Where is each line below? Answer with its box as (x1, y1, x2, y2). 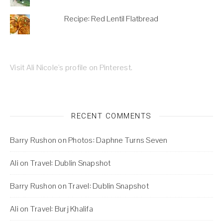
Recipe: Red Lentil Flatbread (64, 13, 158, 24)
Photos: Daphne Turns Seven (68, 134, 168, 145)
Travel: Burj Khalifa (30, 203, 93, 214)
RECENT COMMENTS (71, 111, 152, 120)
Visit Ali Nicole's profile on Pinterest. (10, 62, 132, 73)
